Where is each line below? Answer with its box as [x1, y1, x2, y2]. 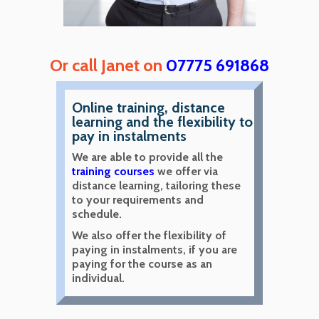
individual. [71, 271, 125, 286]
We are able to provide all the [71, 150, 223, 164]
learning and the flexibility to [71, 113, 253, 131]
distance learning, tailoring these [71, 179, 241, 193]
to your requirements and [71, 193, 204, 207]
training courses [71, 164, 155, 179]
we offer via [154, 164, 218, 179]
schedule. [71, 207, 122, 221]
